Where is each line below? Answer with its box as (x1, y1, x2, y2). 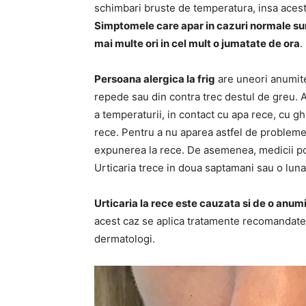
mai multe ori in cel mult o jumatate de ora (94, 37, 300, 50)
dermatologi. (94, 232, 155, 245)
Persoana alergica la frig (94, 72, 215, 85)
